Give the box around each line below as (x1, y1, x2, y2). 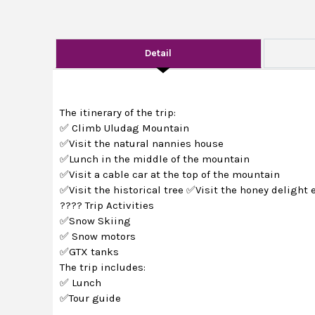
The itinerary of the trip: (60, 106, 176, 119)
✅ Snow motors (60, 230, 136, 243)
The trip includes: (60, 261, 146, 274)
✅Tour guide (60, 292, 122, 304)
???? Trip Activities (60, 199, 155, 212)
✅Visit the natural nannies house (60, 137, 224, 150)
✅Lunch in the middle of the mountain (60, 153, 250, 165)
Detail (145, 47, 172, 59)
